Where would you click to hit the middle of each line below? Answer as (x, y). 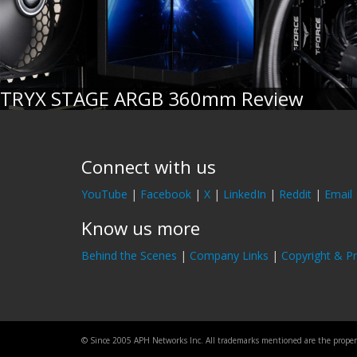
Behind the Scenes (129, 255)
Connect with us (149, 167)
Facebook (166, 194)
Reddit (295, 194)
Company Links (229, 255)
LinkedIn (245, 194)
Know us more (141, 228)
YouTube (104, 194)
